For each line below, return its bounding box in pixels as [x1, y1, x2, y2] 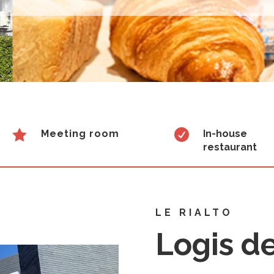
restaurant [203, 141, 257, 153]
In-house [203, 127, 248, 139]
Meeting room [40, 127, 119, 139]
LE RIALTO [155, 206, 233, 218]
